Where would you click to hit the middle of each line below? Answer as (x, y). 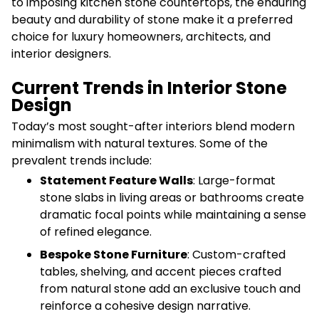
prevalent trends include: (82, 160)
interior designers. (61, 53)
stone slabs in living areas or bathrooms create (172, 197)
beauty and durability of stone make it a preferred (152, 19)
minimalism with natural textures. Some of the (140, 143)
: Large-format (234, 180)
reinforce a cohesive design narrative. (145, 305)
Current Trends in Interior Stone (149, 88)
